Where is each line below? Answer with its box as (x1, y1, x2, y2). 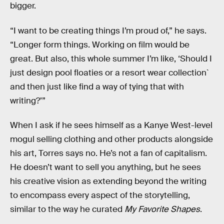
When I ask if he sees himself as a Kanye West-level (10, 120, 212, 131)
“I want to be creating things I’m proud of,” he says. (10, 25, 206, 36)
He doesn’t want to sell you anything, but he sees (10, 162, 201, 173)
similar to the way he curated (10, 204, 124, 215)
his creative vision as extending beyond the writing (10, 176, 206, 187)
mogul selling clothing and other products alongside (10, 134, 213, 145)
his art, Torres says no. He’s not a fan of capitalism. (10, 148, 207, 159)
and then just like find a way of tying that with (10, 81, 184, 92)
